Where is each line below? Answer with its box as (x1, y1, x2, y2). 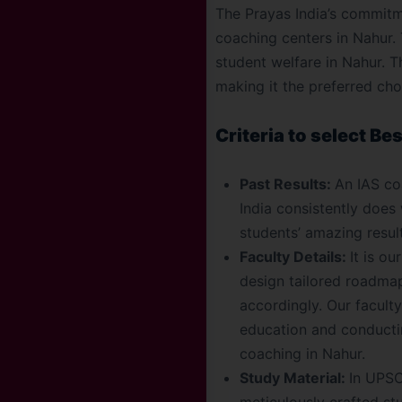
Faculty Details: (240, 248, 350, 266)
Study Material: (240, 369, 349, 387)
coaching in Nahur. (240, 345, 365, 363)
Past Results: (240, 175, 335, 193)
